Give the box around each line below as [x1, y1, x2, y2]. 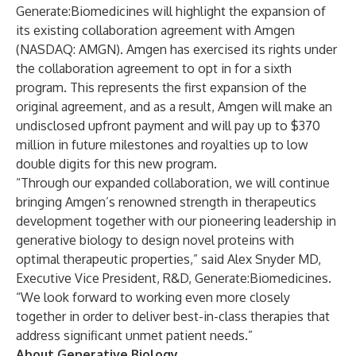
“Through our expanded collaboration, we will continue [16, 175, 330, 191]
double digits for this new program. [16, 156, 217, 172]
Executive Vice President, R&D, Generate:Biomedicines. [16, 270, 331, 286]
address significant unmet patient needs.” [16, 327, 253, 343]
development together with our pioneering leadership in [16, 213, 336, 229]
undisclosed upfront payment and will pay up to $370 [16, 118, 320, 133]
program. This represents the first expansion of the [16, 79, 307, 95]
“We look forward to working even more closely [16, 289, 290, 305]
